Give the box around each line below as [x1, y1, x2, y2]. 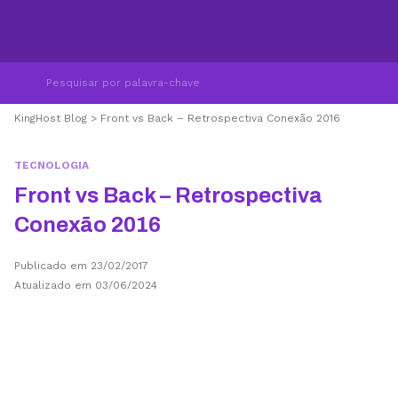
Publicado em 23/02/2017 [14, 259, 148, 272]
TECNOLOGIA [14, 159, 89, 171]
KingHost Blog [14, 112, 87, 124]
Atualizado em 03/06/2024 [14, 279, 157, 291]
